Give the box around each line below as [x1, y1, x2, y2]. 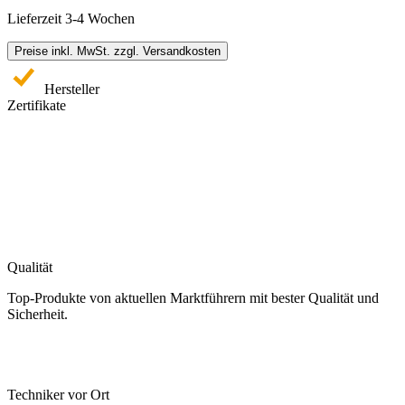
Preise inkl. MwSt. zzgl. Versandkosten [14, 44, 221, 59]
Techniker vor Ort [7, 387, 109, 403]
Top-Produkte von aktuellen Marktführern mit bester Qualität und [7, 290, 379, 306]
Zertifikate [7, 98, 66, 114]
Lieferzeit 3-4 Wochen [7, 11, 135, 27]
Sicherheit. [7, 306, 68, 323]
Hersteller [44, 81, 99, 98]
